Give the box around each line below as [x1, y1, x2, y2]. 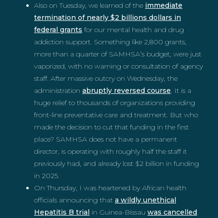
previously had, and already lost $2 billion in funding [34, 159, 199, 168]
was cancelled [147, 208, 197, 217]
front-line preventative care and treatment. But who [34, 110, 198, 119]
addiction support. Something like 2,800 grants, [34, 37, 186, 46]
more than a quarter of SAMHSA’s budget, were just [34, 50, 201, 58]
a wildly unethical [115, 196, 176, 204]
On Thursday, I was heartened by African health [34, 183, 186, 192]
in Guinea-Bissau [90, 208, 147, 217]
